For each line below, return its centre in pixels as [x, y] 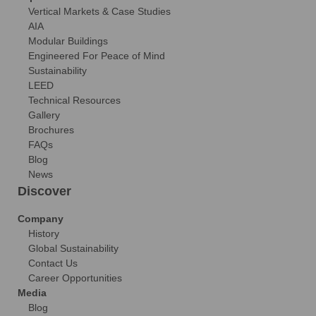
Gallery [44, 115]
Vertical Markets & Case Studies [99, 11]
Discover [44, 191]
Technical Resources [74, 100]
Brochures [51, 129]
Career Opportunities [75, 278]
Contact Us [53, 263]
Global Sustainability [73, 248]
